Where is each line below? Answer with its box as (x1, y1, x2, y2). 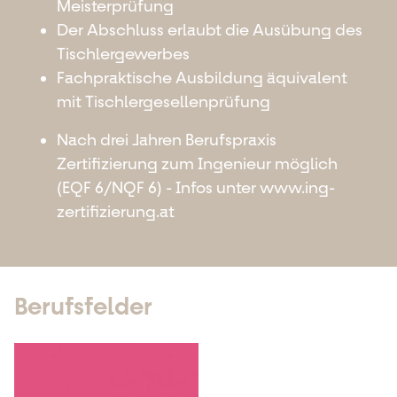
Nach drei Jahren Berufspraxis (57, 129, 276, 150)
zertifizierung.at (57, 201, 175, 222)
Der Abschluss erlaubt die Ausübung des (57, 19, 362, 40)
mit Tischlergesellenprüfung (57, 91, 270, 112)
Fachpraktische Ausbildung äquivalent (57, 67, 347, 88)
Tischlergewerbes (57, 43, 190, 64)
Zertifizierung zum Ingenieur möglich (57, 153, 338, 174)
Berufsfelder (14, 291, 152, 322)
